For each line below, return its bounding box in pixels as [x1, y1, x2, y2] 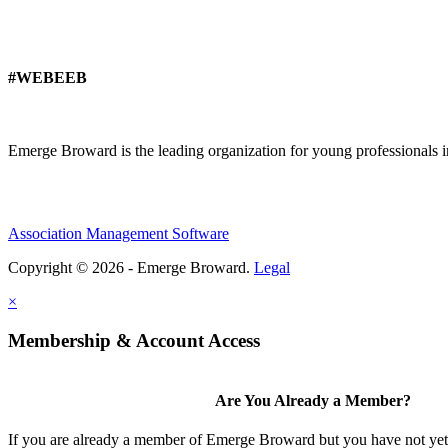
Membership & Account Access [8, 330, 260, 352]
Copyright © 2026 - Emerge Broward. [8, 259, 254, 277]
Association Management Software [8, 225, 229, 243]
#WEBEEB [8, 69, 87, 87]
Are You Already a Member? [215, 392, 416, 410]
